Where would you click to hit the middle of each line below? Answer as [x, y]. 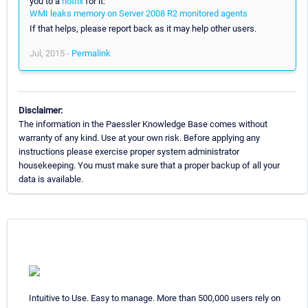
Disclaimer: [41, 110]
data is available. [51, 179]
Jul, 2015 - [51, 53]
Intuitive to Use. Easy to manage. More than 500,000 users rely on [155, 298]
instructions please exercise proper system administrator [129, 151]
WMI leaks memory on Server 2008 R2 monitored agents [139, 13]
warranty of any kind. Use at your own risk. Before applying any [139, 137]
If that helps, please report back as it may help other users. [143, 28]
